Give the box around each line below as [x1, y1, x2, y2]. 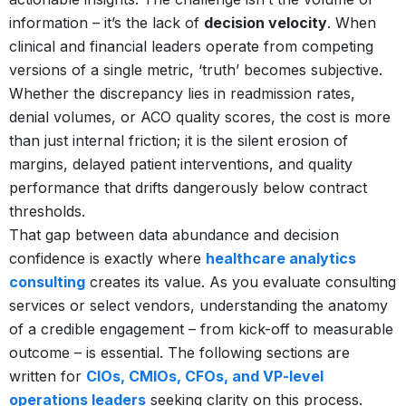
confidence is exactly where [9, 248, 206, 267]
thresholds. [9, 201, 85, 220]
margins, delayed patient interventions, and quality [9, 154, 353, 173]
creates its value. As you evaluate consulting [85, 272, 396, 291]
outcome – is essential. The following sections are [9, 343, 350, 362]
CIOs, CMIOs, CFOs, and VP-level [86, 366, 324, 385]
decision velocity [204, 13, 327, 32]
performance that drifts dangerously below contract [9, 178, 367, 197]
